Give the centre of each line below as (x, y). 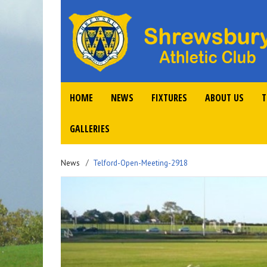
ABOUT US (224, 98)
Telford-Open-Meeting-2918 (140, 163)
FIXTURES (169, 98)
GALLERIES (90, 129)
